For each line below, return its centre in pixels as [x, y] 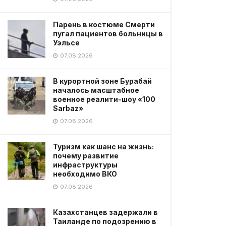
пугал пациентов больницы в [108, 34]
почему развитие [86, 156]
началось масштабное [96, 90]
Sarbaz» [68, 108]
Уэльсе [66, 43]
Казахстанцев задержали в [105, 212]
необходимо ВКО [85, 174]
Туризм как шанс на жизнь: [103, 147]
